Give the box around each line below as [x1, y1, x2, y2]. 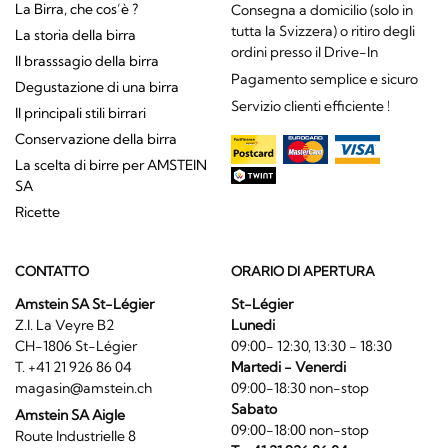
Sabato [230, 399, 277, 418]
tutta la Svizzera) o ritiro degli [230, 22, 415, 41]
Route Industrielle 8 [15, 426, 160, 445]
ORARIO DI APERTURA [230, 262, 375, 279]
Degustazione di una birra [15, 78, 179, 97]
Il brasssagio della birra [15, 52, 159, 71]
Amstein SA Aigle [15, 405, 131, 424]
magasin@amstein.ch [15, 378, 152, 397]
